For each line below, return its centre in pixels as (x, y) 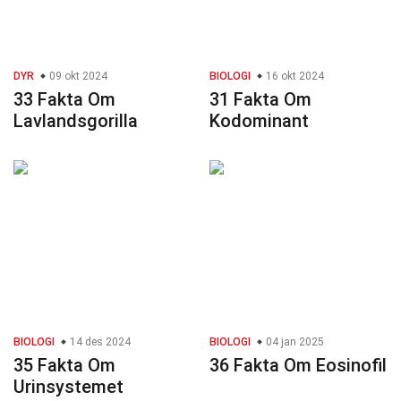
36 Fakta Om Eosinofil (298, 366)
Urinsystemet (68, 387)
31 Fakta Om (260, 100)
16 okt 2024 (294, 77)
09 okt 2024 (77, 77)
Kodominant (259, 121)
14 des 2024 (99, 342)
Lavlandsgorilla (76, 121)
